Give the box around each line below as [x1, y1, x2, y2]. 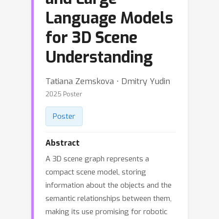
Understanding [45, 47, 153, 67]
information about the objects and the [45, 180, 172, 190]
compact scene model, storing [45, 167, 146, 177]
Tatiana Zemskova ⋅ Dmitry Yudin [45, 76, 170, 87]
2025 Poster [45, 90, 82, 98]
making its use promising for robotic [45, 207, 167, 217]
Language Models [45, 8, 173, 28]
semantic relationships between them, [45, 194, 172, 203]
